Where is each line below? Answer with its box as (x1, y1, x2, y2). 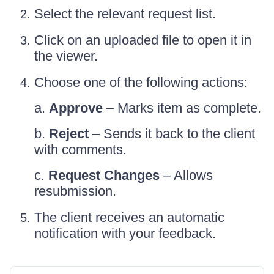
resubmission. (34, 183, 116, 199)
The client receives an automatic (34, 210, 224, 225)
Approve (49, 100, 103, 116)
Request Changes (48, 168, 160, 183)
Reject (49, 126, 89, 141)
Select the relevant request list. (34, 6, 216, 21)
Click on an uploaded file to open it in (34, 32, 251, 48)
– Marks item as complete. (103, 100, 261, 116)
